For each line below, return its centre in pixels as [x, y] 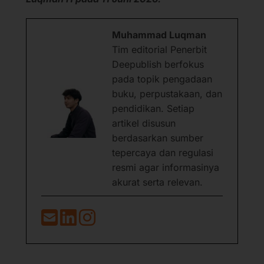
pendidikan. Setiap [153, 108]
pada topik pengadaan [162, 79]
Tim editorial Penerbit [159, 49]
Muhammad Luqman [159, 34]
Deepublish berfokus [158, 64]
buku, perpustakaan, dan [167, 93]
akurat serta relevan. [157, 182]
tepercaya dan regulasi [163, 152]
